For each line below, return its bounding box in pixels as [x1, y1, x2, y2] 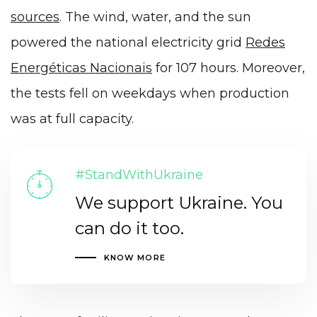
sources [11, 8, 59, 25]
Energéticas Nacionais [11, 59, 152, 76]
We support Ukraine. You [74, 192, 283, 214]
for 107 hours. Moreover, [152, 59, 305, 76]
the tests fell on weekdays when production [11, 85, 289, 101]
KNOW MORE [103, 253, 166, 263]
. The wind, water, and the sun [59, 8, 251, 25]
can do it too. [74, 218, 184, 239]
